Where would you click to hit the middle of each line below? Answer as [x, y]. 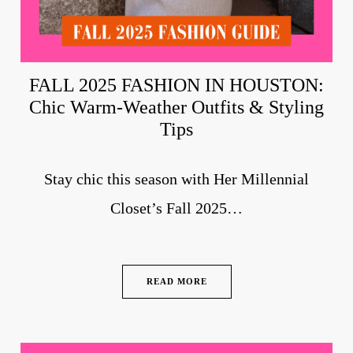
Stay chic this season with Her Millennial [176, 179]
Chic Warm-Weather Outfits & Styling [176, 108]
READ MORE [176, 282]
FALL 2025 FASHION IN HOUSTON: [176, 85]
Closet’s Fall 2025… [176, 208]
